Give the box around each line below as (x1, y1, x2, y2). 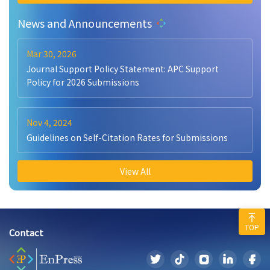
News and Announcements (17, 15, 152, 31)
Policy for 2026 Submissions (27, 76, 139, 88)
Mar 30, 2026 (27, 48, 77, 60)
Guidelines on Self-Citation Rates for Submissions (27, 131, 228, 143)
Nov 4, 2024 (27, 116, 72, 128)
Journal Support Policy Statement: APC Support (27, 63, 219, 75)
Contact (9, 226, 43, 239)
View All (119, 165, 151, 177)
